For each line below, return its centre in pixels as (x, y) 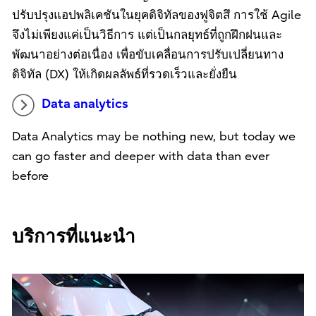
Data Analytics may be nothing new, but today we (153, 136)
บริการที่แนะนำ (73, 237)
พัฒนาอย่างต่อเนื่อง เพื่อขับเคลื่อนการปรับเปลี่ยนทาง (147, 54)
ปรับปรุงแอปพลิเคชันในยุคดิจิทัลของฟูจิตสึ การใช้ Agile (156, 15)
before (30, 176)
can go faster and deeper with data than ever (140, 156)
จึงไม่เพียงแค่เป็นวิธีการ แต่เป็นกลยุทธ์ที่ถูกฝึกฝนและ (147, 35)
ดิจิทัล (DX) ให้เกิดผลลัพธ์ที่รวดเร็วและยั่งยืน (124, 74)
